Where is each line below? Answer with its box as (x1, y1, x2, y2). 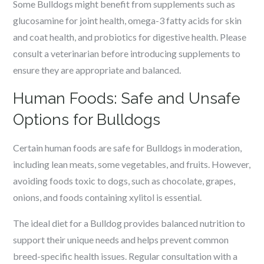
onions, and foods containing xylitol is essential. (13, 192, 202, 203)
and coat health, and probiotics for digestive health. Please (13, 31, 247, 42)
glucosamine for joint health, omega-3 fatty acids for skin (13, 15, 242, 26)
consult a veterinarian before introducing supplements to (13, 48, 241, 59)
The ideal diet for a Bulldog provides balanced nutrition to (13, 217, 246, 229)
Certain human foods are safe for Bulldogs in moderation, (13, 142, 242, 153)
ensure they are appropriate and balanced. (13, 64, 181, 75)
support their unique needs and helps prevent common (13, 234, 229, 245)
